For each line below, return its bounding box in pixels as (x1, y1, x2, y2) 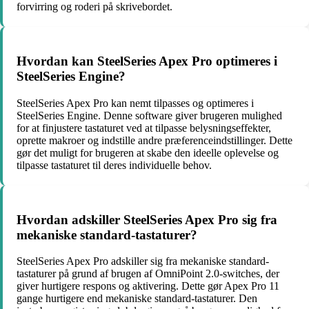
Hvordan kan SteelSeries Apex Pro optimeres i (17, 54, 277, 69)
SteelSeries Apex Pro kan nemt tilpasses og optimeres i (17, 97, 254, 109)
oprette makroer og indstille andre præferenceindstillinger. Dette (17, 134, 292, 146)
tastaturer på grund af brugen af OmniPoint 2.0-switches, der (17, 268, 279, 280)
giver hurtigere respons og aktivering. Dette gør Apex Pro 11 (17, 280, 279, 292)
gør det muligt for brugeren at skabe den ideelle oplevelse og (17, 146, 279, 159)
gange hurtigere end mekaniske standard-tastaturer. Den (17, 292, 257, 305)
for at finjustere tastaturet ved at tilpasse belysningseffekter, (17, 121, 271, 134)
